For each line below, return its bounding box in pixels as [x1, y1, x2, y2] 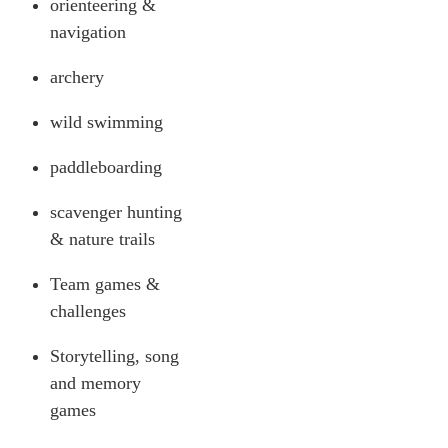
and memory [50, 372, 141, 393]
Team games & [50, 273, 160, 294]
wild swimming [50, 111, 163, 132]
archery [50, 66, 104, 87]
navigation [50, 21, 126, 42]
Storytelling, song [50, 345, 179, 366]
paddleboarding [50, 156, 167, 177]
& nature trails [50, 228, 155, 249]
